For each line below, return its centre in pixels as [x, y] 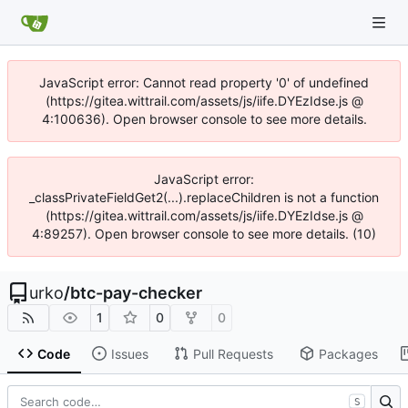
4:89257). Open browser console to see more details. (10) [204, 234]
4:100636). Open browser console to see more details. [204, 119]
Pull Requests [233, 353]
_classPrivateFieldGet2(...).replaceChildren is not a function [204, 197]
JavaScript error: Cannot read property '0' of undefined [204, 82]
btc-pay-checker [136, 293]
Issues [129, 353]
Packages [348, 353]
